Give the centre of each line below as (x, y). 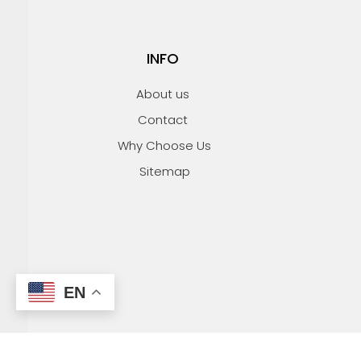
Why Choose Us (165, 145)
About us (162, 93)
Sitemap (164, 171)
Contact (162, 119)
